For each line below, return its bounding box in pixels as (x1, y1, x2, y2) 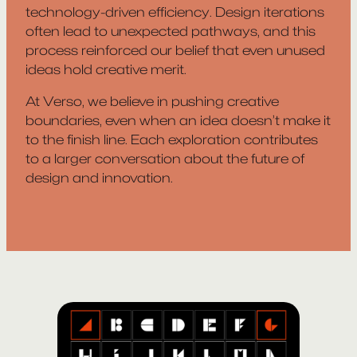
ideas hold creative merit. (25, 61, 186, 77)
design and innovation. (25, 169, 173, 186)
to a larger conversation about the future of (25, 150, 304, 167)
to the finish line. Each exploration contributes (25, 131, 318, 147)
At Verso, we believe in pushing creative (25, 92, 279, 109)
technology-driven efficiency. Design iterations (25, 3, 324, 20)
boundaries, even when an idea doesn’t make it (25, 112, 331, 128)
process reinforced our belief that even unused (25, 41, 325, 58)
